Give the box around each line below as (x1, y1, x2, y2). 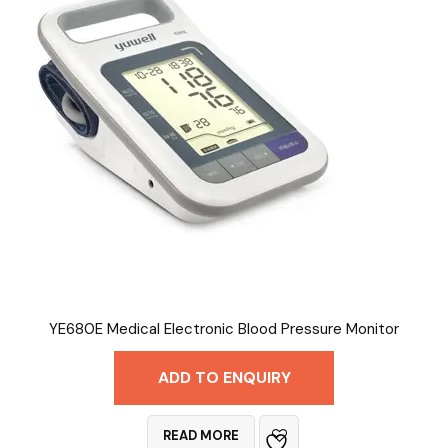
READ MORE (162, 426, 239, 444)
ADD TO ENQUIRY (157, 366, 291, 388)
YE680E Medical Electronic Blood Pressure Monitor (48, 318, 399, 339)
